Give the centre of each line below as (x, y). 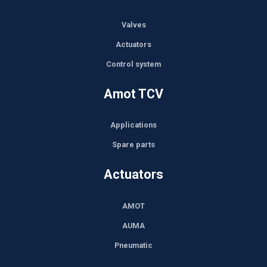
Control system (133, 64)
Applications (133, 125)
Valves (133, 24)
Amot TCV (133, 94)
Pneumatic (133, 245)
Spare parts (133, 145)
